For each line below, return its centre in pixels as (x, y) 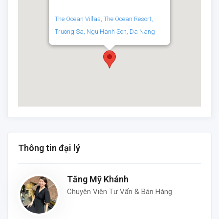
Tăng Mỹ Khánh (98, 179)
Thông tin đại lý (49, 148)
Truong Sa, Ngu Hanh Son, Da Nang (105, 32)
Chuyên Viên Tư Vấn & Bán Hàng (120, 192)
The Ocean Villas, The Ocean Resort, (104, 19)
